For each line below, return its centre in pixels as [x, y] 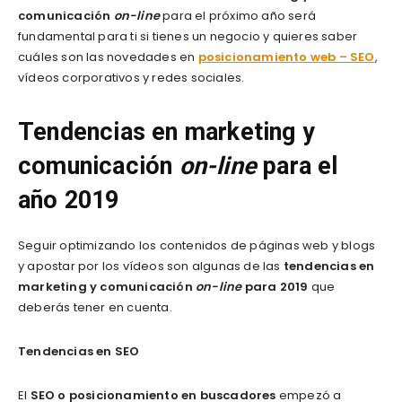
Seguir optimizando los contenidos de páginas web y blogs [197, 246]
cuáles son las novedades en [108, 57]
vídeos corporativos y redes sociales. [131, 78]
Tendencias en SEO [79, 352]
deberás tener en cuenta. [95, 308]
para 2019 [275, 287]
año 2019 [69, 201]
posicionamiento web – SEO [286, 57]
